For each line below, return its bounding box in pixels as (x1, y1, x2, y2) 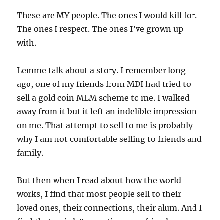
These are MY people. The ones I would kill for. (17, 10, 197, 21)
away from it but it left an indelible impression (17, 107, 197, 117)
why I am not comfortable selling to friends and (17, 134, 202, 144)
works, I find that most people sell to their (17, 189, 182, 199)
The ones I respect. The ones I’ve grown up (17, 24, 184, 34)
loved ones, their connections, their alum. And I (17, 203, 202, 213)
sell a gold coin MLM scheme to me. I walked (17, 93, 190, 103)
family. (17, 148, 44, 158)
